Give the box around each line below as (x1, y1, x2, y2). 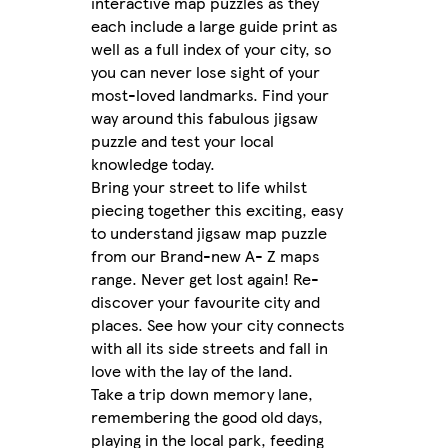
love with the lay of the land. (91, 359, 293, 383)
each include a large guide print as (91, 14, 338, 38)
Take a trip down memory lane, (91, 382, 313, 406)
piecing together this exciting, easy (91, 198, 343, 222)
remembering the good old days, (91, 405, 323, 429)
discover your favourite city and (91, 290, 320, 314)
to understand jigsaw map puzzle (91, 221, 327, 245)
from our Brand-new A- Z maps (91, 244, 320, 268)
